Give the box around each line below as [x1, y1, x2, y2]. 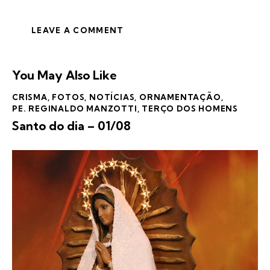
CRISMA [12, 92, 48, 102]
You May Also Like [12, 67, 117, 83]
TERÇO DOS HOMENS [142, 103, 239, 113]
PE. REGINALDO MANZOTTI [12, 103, 137, 113]
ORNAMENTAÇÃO [139, 92, 221, 102]
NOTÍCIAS [89, 92, 135, 102]
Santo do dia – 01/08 [12, 118, 131, 134]
